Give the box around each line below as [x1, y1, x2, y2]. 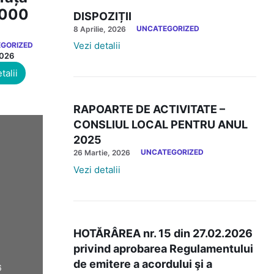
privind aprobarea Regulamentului [73, 242, 254, 255]
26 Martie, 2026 [73, 148, 131, 157]
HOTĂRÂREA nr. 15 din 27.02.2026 [73, 226, 253, 240]
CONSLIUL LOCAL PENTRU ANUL [73, 118, 248, 131]
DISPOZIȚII [73, 9, 132, 23]
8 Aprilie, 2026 [73, 24, 127, 34]
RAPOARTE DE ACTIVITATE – [73, 103, 226, 116]
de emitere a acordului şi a [73, 257, 213, 270]
